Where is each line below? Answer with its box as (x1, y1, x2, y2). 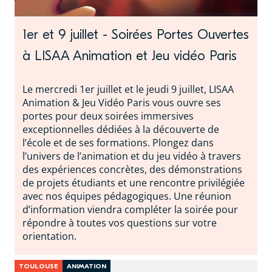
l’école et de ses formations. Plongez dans (22, 135, 214, 149)
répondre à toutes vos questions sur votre (22, 216, 217, 229)
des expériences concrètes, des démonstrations (22, 162, 242, 176)
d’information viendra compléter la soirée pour (22, 202, 238, 216)
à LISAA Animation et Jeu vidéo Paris (22, 47, 237, 64)
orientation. (22, 229, 76, 243)
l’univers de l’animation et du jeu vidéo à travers (22, 149, 241, 163)
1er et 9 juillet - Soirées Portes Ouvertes (22, 26, 249, 42)
